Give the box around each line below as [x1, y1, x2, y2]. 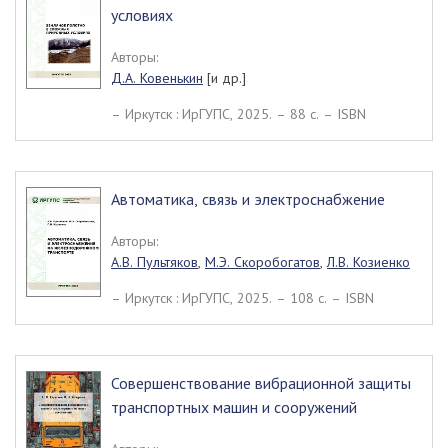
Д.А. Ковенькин [111, 69, 203, 87]
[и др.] [203, 69, 246, 87]
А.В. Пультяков [111, 253, 198, 271]
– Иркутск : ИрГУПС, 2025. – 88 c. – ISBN [111, 105, 366, 123]
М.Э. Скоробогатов [205, 253, 320, 271]
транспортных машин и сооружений [111, 397, 357, 417]
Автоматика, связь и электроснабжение [111, 189, 385, 209]
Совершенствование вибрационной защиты [111, 373, 411, 393]
